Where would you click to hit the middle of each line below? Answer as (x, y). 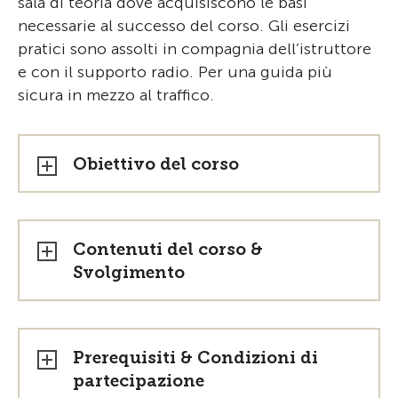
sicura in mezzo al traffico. (116, 96)
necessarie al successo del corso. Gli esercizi (184, 26)
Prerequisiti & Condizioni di (195, 358)
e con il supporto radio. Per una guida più (175, 72)
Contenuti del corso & (168, 250)
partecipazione (139, 381)
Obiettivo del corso (156, 164)
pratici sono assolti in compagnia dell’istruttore (195, 49)
